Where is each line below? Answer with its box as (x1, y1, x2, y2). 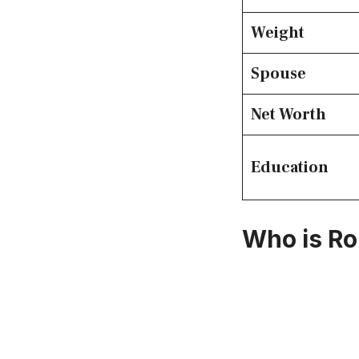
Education (251, 157, 329, 179)
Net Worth (251, 104, 326, 126)
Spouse (251, 63, 306, 85)
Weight (251, 22, 305, 44)
